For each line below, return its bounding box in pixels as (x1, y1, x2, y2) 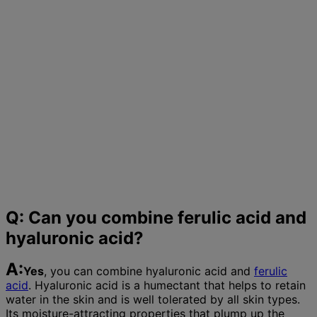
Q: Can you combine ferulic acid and (6, 207, 306, 229)
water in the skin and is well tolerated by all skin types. (6, 292, 300, 306)
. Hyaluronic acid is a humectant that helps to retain (28, 277, 306, 292)
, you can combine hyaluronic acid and (44, 263, 254, 278)
